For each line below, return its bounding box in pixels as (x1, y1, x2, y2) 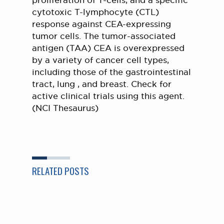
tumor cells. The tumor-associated (32, 30, 175, 41)
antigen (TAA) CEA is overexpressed (32, 42, 184, 53)
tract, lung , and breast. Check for (32, 78, 171, 89)
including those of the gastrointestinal (32, 66, 191, 77)
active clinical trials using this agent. (32, 90, 184, 101)
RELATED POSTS (32, 163, 89, 177)
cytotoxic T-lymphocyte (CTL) (32, 6, 159, 17)
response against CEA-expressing (32, 18, 171, 29)
